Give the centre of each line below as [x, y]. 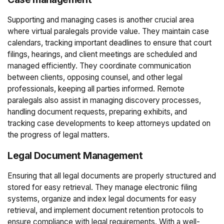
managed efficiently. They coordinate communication [99, 66]
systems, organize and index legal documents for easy [102, 198]
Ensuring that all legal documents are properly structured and [112, 175]
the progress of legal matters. [59, 135]
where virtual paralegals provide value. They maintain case [108, 31]
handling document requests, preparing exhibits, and [97, 112]
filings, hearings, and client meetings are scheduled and [102, 54]
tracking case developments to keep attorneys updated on [109, 123]
